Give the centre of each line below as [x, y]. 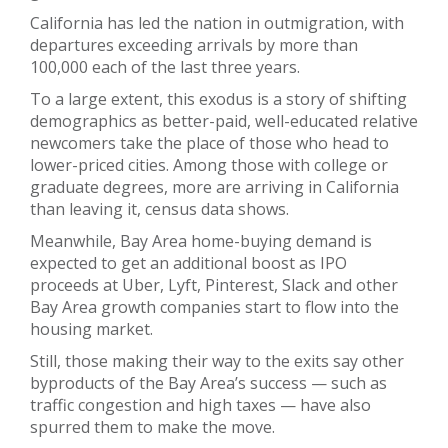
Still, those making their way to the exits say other [217, 361]
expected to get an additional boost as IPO [188, 263]
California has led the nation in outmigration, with [217, 23]
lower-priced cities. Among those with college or [209, 165]
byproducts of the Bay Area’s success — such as [208, 383]
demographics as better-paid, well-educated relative [224, 121]
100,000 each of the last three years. [165, 67]
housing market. [91, 329]
